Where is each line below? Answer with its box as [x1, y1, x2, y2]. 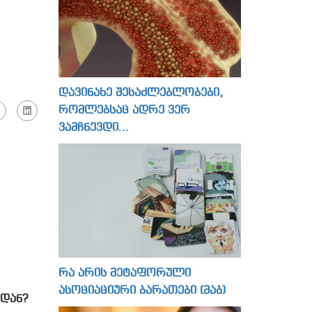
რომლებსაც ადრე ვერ [58, 104, 190, 116]
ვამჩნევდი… [58, 121, 130, 134]
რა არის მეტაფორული [58, 267, 191, 279]
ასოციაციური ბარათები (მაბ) [58, 284, 226, 297]
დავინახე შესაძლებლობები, [58, 86, 223, 99]
